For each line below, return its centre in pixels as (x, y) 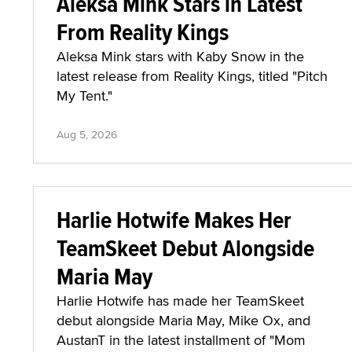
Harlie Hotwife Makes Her (174, 220)
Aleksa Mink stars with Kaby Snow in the (180, 56)
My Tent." (84, 95)
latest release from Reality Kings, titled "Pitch (192, 76)
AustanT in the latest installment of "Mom (181, 340)
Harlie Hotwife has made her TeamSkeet (180, 301)
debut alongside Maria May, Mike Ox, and (183, 320)
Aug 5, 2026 (87, 134)
